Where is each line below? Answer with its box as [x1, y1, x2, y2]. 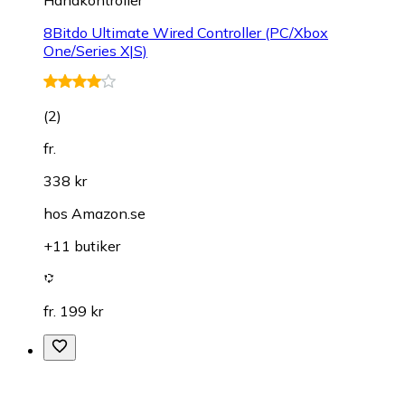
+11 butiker [43, 237, 120, 256]
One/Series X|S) [43, 42, 147, 61]
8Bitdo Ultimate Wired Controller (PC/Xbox [43, 24, 328, 42]
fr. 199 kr [43, 302, 103, 321]
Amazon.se [71, 204, 146, 223]
